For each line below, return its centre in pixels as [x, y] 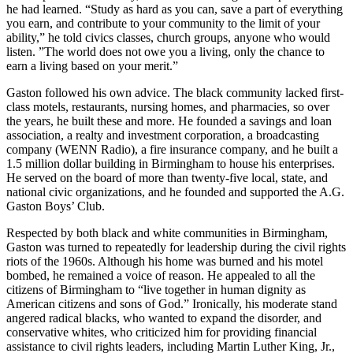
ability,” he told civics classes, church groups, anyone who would [168, 37]
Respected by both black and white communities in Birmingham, [167, 232]
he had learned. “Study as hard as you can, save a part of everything [175, 9]
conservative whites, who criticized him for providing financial [162, 332]
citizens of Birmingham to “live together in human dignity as [156, 289]
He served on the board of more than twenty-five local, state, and [167, 177]
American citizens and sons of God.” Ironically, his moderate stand [172, 303]
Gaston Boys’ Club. [56, 206]
